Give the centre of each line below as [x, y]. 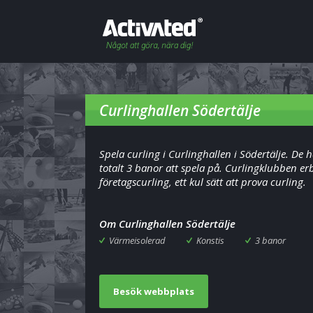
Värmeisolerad [137, 240]
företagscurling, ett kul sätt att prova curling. [203, 182]
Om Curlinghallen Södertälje [167, 224]
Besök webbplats [154, 291]
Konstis [210, 240]
